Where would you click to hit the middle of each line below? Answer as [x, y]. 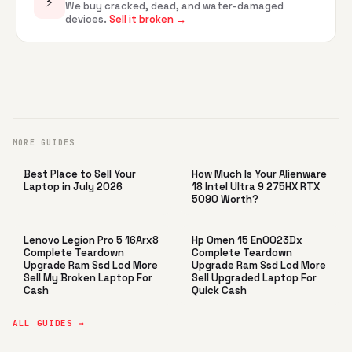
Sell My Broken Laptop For [88, 277]
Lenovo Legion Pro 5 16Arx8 [91, 240]
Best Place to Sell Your [80, 174]
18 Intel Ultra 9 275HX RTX [256, 186]
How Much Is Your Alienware [259, 174]
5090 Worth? [225, 199]
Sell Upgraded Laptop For [254, 277]
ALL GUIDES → [49, 323]
